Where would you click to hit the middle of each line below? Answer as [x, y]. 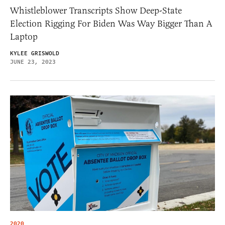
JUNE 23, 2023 [33, 62]
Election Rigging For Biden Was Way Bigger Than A [111, 24]
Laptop [24, 37]
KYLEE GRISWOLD [35, 54]
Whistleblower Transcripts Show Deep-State [96, 11]
